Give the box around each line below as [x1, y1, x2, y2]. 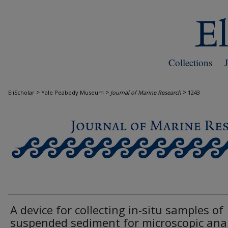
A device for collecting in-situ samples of [10, 202, 223, 217]
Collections [168, 56, 212, 69]
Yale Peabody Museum [41, 89, 104, 96]
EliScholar [8, 89, 35, 96]
